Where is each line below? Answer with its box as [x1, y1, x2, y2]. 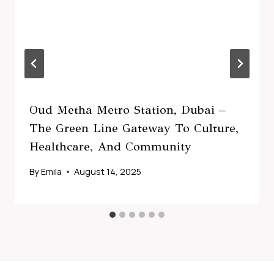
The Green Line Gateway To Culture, [29, 120, 239, 136]
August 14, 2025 [74, 166, 142, 178]
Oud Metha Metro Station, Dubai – [29, 102, 226, 117]
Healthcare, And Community [29, 138, 191, 154]
